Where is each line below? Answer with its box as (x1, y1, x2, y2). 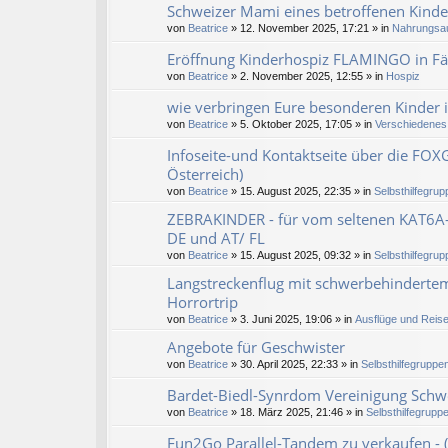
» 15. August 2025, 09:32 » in (228, 249, 374, 262)
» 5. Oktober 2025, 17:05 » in (228, 118, 375, 131)
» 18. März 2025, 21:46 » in (228, 406, 366, 419)
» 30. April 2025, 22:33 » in (228, 358, 361, 371)
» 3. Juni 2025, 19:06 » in (228, 313, 355, 326)
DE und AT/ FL (167, 228, 265, 249)
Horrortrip (167, 292, 238, 313)
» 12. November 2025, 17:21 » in (228, 22, 392, 35)
